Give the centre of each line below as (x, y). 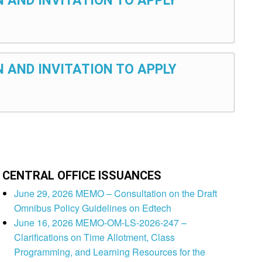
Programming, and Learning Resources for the (110, 252)
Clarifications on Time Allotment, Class (95, 237)
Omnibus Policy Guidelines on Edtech (93, 208)
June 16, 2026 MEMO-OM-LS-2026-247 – (101, 223)
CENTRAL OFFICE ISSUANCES (82, 176)
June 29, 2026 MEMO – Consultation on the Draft (116, 194)
